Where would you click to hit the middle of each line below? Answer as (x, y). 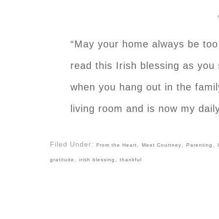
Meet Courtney (162, 145)
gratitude (62, 159)
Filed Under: (73, 144)
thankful (131, 159)
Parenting (199, 145)
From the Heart (117, 145)
